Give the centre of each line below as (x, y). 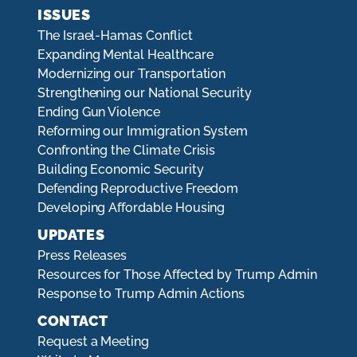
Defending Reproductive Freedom (138, 189)
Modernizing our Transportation (132, 74)
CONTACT (73, 321)
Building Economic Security (121, 170)
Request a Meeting (94, 342)
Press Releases (82, 256)
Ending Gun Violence (99, 112)
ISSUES (64, 15)
